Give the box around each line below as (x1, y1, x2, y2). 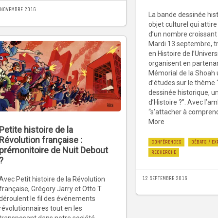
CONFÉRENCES (151, 138, 182, 145)
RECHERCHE (151, 148, 176, 155)
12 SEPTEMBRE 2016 (142, 174, 187, 182)
